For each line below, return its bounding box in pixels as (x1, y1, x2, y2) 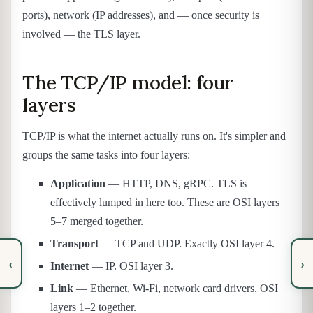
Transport (50, 238, 99, 250)
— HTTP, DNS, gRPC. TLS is (105, 177, 247, 190)
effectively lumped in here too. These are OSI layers (50, 196, 279, 209)
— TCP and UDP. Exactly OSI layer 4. (99, 238, 275, 250)
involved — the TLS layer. (22, 28, 140, 41)
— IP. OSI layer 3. (89, 259, 173, 272)
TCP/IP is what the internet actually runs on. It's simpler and (22, 129, 286, 142)
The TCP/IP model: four (22, 71, 234, 95)
